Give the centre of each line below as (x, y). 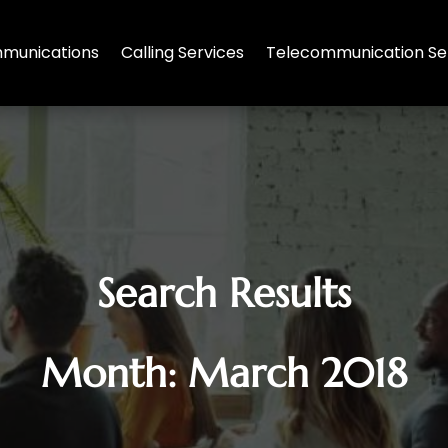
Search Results (224, 293)
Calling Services (182, 52)
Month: (114, 373)
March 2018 (297, 373)
